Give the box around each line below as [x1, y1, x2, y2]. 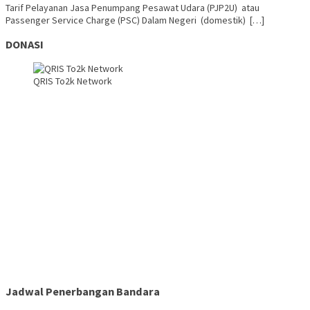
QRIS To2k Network [33, 75, 112, 88]
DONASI [6, 37, 44, 51]
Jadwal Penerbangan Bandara [6, 284, 160, 298]
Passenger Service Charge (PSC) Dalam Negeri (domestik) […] [6, 13, 264, 26]
